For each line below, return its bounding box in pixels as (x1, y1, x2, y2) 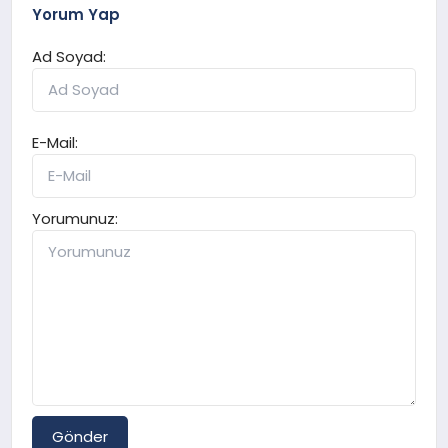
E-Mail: (32, 132, 79, 154)
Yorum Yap (32, 4, 121, 26)
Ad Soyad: (32, 46, 107, 68)
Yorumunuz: (32, 208, 119, 230)
